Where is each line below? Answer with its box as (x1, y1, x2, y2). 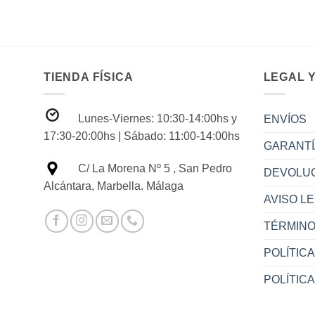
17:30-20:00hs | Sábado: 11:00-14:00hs (44, 129, 240, 142)
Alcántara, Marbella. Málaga (44, 179, 184, 192)
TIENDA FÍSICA (44, 70, 134, 83)
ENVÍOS (263, 113, 307, 126)
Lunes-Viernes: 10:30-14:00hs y (78, 112, 237, 124)
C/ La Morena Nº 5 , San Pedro (78, 162, 232, 174)
